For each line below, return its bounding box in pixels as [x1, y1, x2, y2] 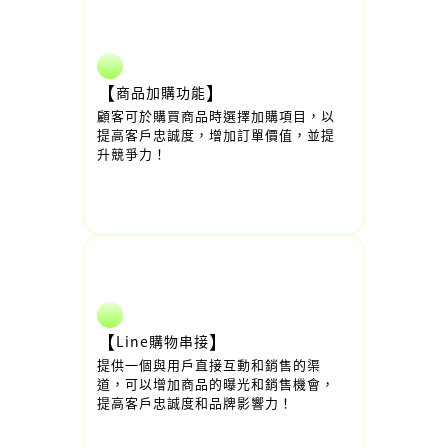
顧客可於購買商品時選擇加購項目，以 [97, 106, 335, 125]
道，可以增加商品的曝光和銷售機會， [97, 374, 335, 393]
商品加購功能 [116, 82, 206, 102]
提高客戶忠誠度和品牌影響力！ [97, 393, 293, 412]
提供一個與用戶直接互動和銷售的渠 [97, 355, 321, 374]
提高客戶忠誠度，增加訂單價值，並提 [97, 125, 335, 144]
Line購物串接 [116, 331, 209, 351]
